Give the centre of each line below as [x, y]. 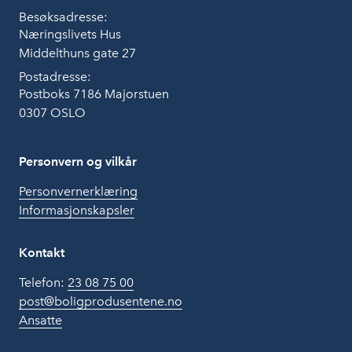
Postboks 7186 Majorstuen [94, 94]
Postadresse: [55, 77]
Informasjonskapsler [77, 211]
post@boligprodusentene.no [101, 302]
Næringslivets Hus [70, 35]
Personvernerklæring [78, 192]
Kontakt [42, 253]
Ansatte [40, 321]
